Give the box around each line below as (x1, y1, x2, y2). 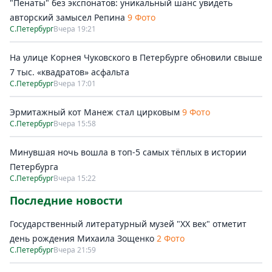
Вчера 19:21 (53, 24, 96, 34)
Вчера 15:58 (53, 118, 96, 129)
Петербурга (10, 161, 58, 172)
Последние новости (10, 193, 123, 208)
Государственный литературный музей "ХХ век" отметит (10, 218, 246, 229)
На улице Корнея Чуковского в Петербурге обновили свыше (10, 52, 262, 63)
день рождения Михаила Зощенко (10, 233, 157, 244)
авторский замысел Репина (10, 12, 125, 23)
